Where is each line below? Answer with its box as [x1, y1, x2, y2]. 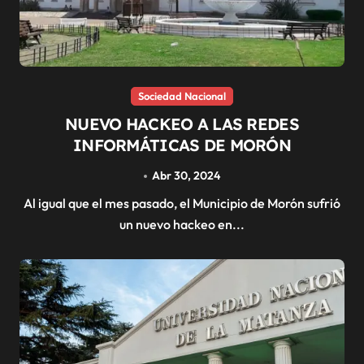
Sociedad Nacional [138, 89, 226, 103]
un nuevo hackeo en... [119, 215, 245, 232]
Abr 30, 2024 [152, 168, 221, 184]
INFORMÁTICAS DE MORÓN [73, 135, 291, 156]
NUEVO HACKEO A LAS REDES [65, 114, 299, 135]
